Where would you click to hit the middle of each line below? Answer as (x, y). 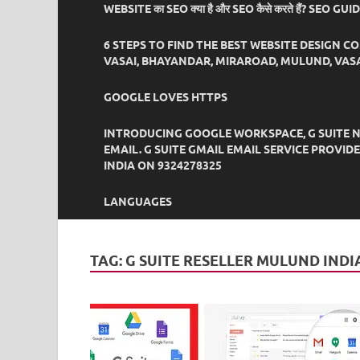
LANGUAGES (138, 201)
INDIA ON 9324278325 (163, 165)
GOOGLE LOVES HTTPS (166, 97)
